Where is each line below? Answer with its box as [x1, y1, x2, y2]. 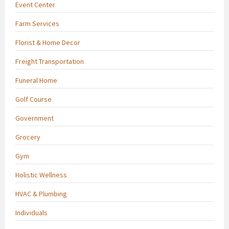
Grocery [15, 132, 40, 142]
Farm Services [15, 18, 59, 28]
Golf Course [15, 94, 52, 104]
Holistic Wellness [15, 170, 67, 179]
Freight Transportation [15, 56, 84, 66]
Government [15, 113, 54, 123]
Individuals [15, 208, 48, 217]
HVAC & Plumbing [15, 189, 67, 198]
